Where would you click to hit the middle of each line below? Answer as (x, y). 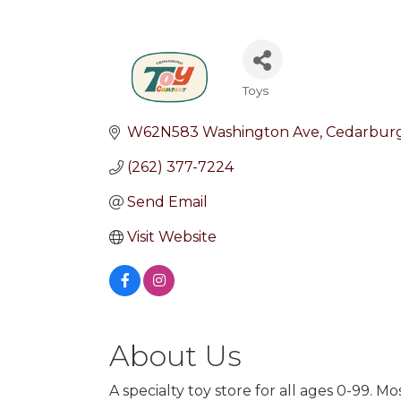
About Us (175, 356)
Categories (298, 105)
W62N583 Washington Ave (223, 132)
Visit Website (172, 237)
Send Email (167, 202)
